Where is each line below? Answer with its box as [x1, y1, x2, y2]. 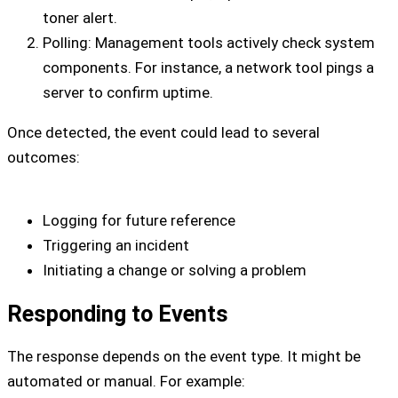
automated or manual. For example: [7, 371, 245, 390]
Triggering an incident [43, 235, 189, 254]
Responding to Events [7, 299, 228, 327]
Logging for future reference [43, 211, 235, 229]
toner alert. [43, 9, 117, 28]
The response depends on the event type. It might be [7, 346, 361, 365]
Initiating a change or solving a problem [43, 260, 306, 279]
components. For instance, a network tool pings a [43, 59, 374, 77]
